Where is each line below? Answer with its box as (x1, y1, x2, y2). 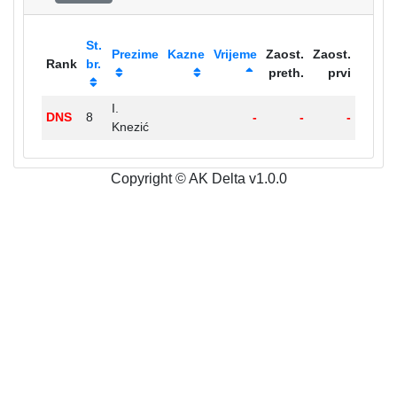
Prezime (111, 47, 159, 61)
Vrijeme (214, 47, 258, 61)
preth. (269, 66, 305, 80)
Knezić (111, 120, 149, 134)
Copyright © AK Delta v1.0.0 (110, 171, 287, 186)
